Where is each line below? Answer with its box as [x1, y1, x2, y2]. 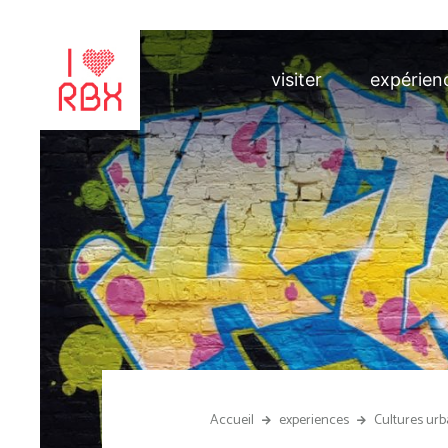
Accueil [209, 409, 254, 432]
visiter [270, 69, 322, 90]
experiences [278, 409, 349, 432]
